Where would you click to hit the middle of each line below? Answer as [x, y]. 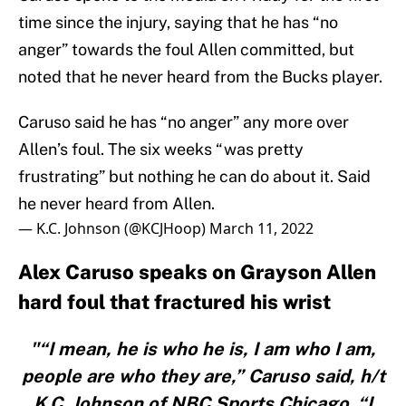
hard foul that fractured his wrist [174, 302]
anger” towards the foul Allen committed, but [186, 50]
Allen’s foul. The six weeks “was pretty [161, 150]
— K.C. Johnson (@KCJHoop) [114, 229]
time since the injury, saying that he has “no [178, 23]
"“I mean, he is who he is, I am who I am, [203, 349]
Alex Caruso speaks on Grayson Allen [197, 272]
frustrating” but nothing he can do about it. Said [194, 177]
